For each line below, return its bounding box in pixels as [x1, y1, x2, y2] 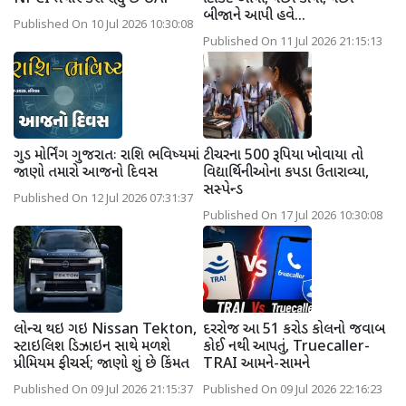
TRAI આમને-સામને [203, 354, 310, 374]
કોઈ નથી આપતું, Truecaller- [203, 337, 370, 357]
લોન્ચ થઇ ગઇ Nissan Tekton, [14, 320, 197, 340]
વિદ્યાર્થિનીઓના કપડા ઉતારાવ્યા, [203, 163, 369, 183]
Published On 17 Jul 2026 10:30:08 [203, 208, 382, 224]
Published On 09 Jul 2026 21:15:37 [14, 382, 193, 398]
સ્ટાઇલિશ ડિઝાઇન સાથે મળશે [14, 337, 170, 357]
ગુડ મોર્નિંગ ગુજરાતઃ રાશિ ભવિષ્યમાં [14, 146, 199, 166]
